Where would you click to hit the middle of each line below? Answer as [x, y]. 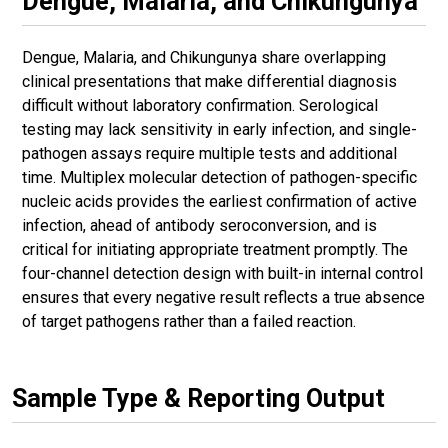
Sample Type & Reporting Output [198, 398]
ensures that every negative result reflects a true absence [223, 297]
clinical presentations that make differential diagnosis [209, 81]
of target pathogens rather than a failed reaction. [189, 321]
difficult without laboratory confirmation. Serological [200, 105]
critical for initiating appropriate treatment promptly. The [215, 249]
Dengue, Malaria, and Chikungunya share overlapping [204, 57]
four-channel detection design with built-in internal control [222, 273]
